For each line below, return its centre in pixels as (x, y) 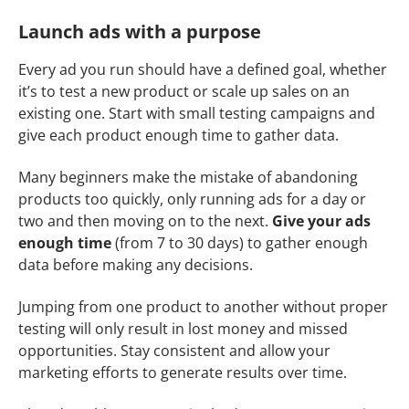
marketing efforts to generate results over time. (183, 373)
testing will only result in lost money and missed (183, 329)
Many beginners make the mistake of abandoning (188, 178)
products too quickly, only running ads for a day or (192, 199)
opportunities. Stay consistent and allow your (174, 351)
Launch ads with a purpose (140, 32)
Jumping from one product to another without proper (203, 307)
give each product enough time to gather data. (180, 136)
